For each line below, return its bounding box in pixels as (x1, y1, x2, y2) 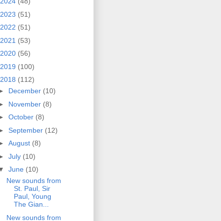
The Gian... (13, 200, 49, 209)
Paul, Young (13, 192, 51, 201)
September (8, 126, 45, 134)
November (8, 100, 43, 108)
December (8, 87, 43, 95)
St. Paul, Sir (13, 184, 50, 193)
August (8, 139, 32, 147)
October (8, 113, 36, 121)
